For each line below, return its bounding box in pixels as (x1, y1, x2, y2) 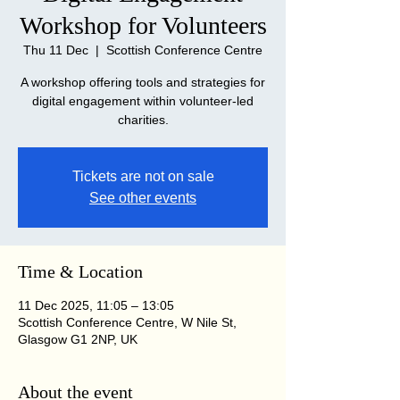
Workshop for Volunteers (19, 12, 267, 39)
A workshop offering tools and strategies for (21, 75, 265, 89)
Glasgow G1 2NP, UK (18, 332, 137, 346)
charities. (117, 112, 169, 127)
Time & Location (18, 262, 143, 281)
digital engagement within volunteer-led (32, 94, 254, 108)
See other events (89, 190, 196, 205)
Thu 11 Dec (23, 43, 88, 57)
